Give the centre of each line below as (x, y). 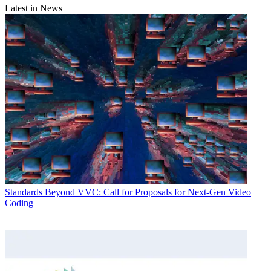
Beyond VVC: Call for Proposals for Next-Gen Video (148, 192)
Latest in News (34, 8)
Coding (19, 203)
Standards (24, 192)
